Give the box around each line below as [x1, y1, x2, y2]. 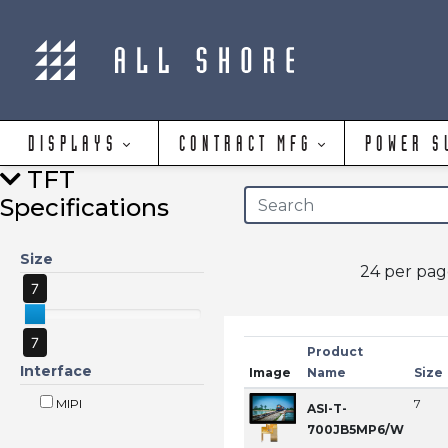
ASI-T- [306, 401, 347, 416]
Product [306, 344, 363, 359]
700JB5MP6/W [306, 422, 404, 437]
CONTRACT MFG [178, 131, 313, 156]
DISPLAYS [28, 131, 119, 156]
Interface [20, 362, 92, 380]
